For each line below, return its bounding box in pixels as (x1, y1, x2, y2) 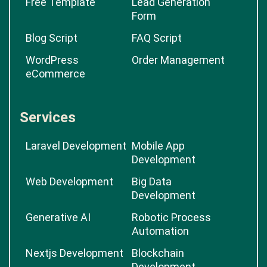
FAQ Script (132, 32, 182, 44)
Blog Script (26, 32, 77, 44)
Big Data (132, 175, 172, 188)
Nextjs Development (26, 247, 123, 259)
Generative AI (26, 211, 91, 223)
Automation (132, 225, 189, 237)
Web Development (26, 175, 113, 188)
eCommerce (26, 67, 85, 80)
